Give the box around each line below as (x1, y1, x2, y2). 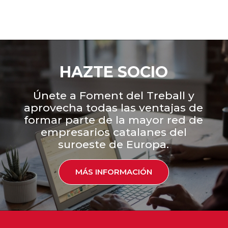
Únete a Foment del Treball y (33, 89, 194, 102)
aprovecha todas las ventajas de (24, 101, 204, 114)
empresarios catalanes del (40, 125, 187, 138)
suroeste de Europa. (58, 137, 169, 151)
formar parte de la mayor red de (24, 113, 204, 126)
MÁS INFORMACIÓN (75, 166, 152, 177)
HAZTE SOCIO (59, 62, 168, 81)
